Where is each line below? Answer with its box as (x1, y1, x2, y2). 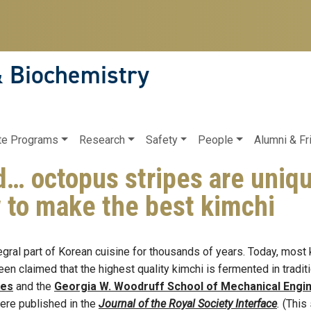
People (198, 133, 234, 146)
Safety (145, 133, 178, 146)
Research (79, 133, 126, 146)
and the (13, 280, 54, 293)
